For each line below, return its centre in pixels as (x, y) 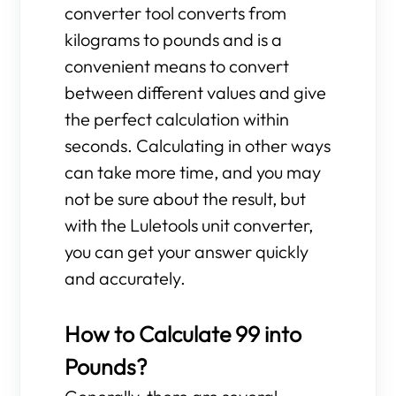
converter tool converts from (176, 13)
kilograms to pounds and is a (174, 39)
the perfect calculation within (177, 119)
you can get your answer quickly (187, 251)
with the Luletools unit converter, (189, 225)
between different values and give (196, 92)
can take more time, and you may (193, 172)
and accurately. (126, 278)
